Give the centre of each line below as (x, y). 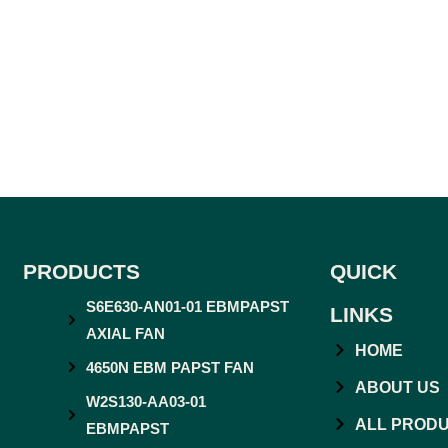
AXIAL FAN (125, 333)
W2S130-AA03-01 (145, 401)
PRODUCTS (81, 271)
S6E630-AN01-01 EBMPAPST (187, 306)
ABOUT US (398, 387)
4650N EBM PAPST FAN (169, 367)
